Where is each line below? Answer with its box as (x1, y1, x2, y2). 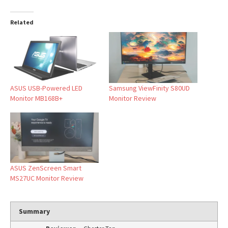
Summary (19, 207, 50, 216)
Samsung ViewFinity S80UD (109, 83, 190, 93)
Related (10, 18, 34, 26)
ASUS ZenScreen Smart (10, 163, 81, 173)
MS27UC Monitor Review (10, 174, 83, 183)
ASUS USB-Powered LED (10, 83, 82, 93)
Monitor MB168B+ (10, 93, 63, 103)
